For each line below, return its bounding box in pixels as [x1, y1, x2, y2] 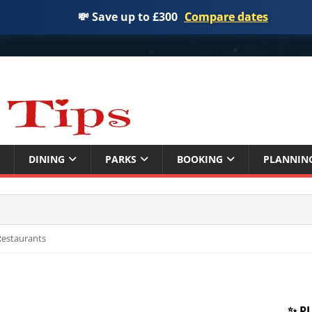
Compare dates [184, 9, 268, 24]
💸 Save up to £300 [77, 9, 178, 24]
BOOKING [177, 153, 223, 166]
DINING [29, 153, 65, 166]
